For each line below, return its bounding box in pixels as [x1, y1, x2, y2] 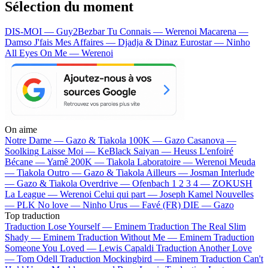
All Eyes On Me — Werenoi [5, 48, 113, 59]
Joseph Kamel [160, 189, 213, 200]
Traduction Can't [200, 254, 263, 264]
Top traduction [5, 211, 60, 221]
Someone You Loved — [5, 243, 99, 254]
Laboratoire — [137, 157, 195, 167]
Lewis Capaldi [99, 243, 154, 254]
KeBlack [98, 146, 131, 157]
